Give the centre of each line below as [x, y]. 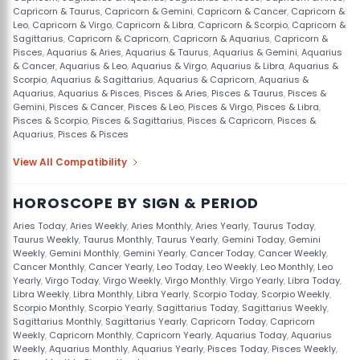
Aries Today [39, 226]
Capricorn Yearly [174, 335]
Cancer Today [222, 253]
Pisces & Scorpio [50, 121]
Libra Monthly [103, 294]
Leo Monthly [287, 267]
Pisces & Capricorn [230, 121]
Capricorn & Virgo [72, 25]
